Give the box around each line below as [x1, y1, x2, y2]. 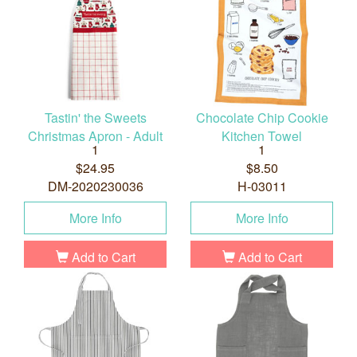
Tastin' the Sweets [44, 108, 147, 127]
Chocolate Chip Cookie [195, 108, 328, 127]
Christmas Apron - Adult [28, 127, 163, 146]
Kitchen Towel [222, 127, 302, 146]
